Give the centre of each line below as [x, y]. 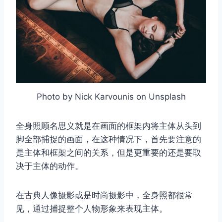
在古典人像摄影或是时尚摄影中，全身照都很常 [104, 195]
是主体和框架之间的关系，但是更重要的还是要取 [109, 152]
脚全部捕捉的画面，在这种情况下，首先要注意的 [109, 139]
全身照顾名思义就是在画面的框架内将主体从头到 [109, 126]
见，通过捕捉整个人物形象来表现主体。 [92, 208]
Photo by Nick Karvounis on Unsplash [111, 96]
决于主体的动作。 [50, 166]
